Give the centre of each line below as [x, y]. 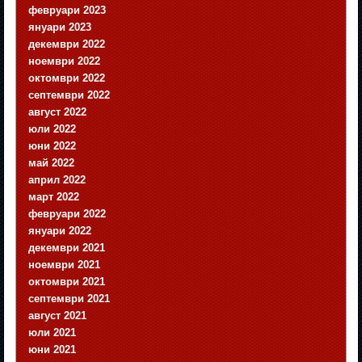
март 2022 [54, 197]
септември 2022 [69, 95]
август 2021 [58, 316]
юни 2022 [53, 146]
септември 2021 [69, 299]
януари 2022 [60, 231]
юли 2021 [53, 333]
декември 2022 [67, 44]
